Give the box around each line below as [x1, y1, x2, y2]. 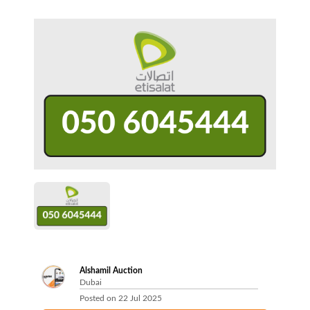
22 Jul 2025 [118, 294, 162, 303]
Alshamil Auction [79, 266, 143, 275]
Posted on [79, 294, 118, 303]
